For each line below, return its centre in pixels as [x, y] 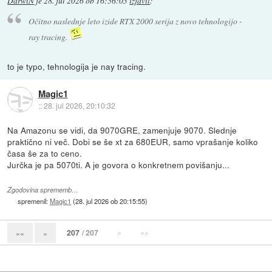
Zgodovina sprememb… [43, 189]
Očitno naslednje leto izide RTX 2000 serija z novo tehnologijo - [135, 21]
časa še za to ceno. [45, 153]
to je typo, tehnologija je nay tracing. [77, 66]
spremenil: [34, 201]
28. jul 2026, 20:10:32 [79, 106]
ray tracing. [49, 36]
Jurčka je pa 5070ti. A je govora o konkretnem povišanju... [119, 164]
